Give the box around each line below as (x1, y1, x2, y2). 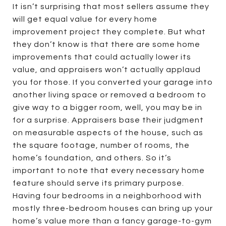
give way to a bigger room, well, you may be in (13, 103, 202, 111)
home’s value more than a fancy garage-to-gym (13, 216, 212, 225)
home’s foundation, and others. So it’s (13, 153, 172, 162)
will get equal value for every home (13, 15, 157, 23)
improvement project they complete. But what (13, 27, 206, 36)
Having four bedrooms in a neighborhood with (13, 191, 202, 200)
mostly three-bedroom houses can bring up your (13, 204, 213, 212)
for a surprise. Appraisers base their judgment (13, 116, 204, 124)
